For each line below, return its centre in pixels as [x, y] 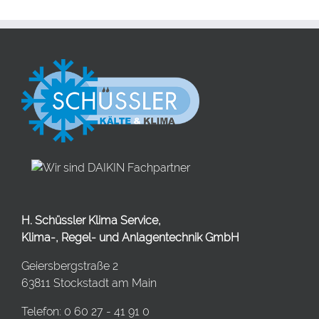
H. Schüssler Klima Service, [91, 221]
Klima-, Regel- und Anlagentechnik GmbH [130, 238]
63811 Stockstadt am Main [89, 283]
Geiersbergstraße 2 [70, 266]
